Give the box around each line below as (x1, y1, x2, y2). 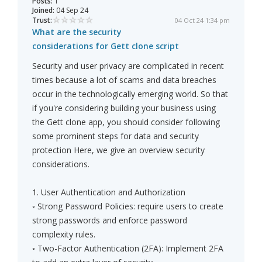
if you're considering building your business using (32, 102, 216, 114)
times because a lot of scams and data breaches (32, 74, 216, 86)
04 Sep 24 (54, 5, 88, 16)
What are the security (32, 26, 122, 38)
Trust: (32, 15, 52, 26)
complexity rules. (32, 229, 95, 240)
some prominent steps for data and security (32, 130, 199, 142)
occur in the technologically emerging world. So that (32, 88, 228, 100)
